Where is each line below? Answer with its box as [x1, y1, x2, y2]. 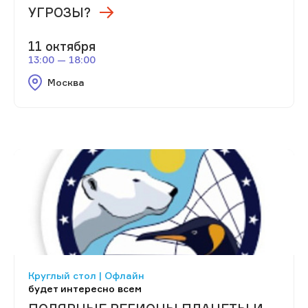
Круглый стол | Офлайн [28, 269, 144, 281]
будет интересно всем [28, 282, 142, 294]
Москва [47, 76, 85, 88]
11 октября [28, 38, 96, 54]
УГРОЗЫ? [28, 4, 91, 20]
